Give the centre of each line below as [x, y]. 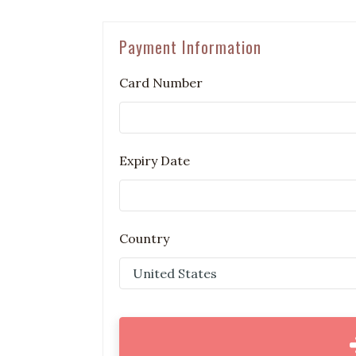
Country [144, 239]
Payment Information [190, 47]
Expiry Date [155, 161]
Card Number [161, 83]
